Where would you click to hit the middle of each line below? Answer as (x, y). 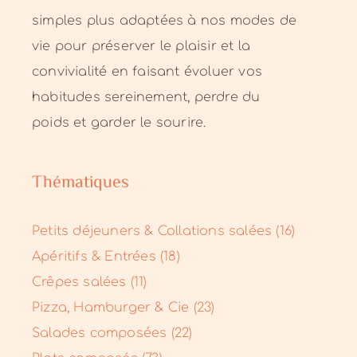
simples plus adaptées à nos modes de (165, 21)
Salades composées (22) (112, 333)
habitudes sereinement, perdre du (146, 97)
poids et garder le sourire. (119, 123)
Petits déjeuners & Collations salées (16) (164, 231)
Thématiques (80, 183)
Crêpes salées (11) (90, 282)
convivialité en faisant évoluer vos (147, 72)
